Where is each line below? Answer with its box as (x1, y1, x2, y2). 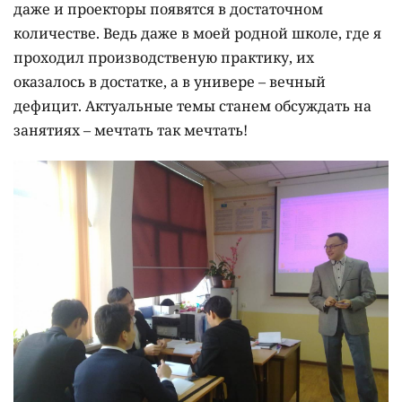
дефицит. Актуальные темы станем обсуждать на (13, 95, 371, 116)
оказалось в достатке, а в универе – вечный (13, 71, 326, 92)
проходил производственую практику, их (13, 47, 314, 67)
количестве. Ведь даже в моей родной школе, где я (13, 22, 381, 43)
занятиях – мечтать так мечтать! (13, 119, 248, 140)
